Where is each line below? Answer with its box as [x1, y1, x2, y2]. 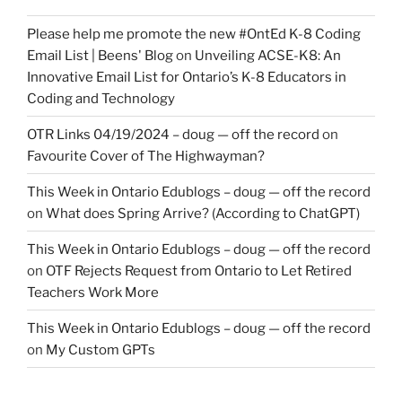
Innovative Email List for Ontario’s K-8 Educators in [27, 68, 346, 85]
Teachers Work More [27, 284, 159, 301]
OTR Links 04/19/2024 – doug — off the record [27, 126, 319, 143]
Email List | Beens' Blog [27, 47, 173, 64]
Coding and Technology [27, 90, 175, 107]
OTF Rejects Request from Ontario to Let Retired [46, 262, 352, 279]
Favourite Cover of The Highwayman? [27, 147, 265, 164]
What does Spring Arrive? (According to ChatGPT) [46, 205, 360, 222]
